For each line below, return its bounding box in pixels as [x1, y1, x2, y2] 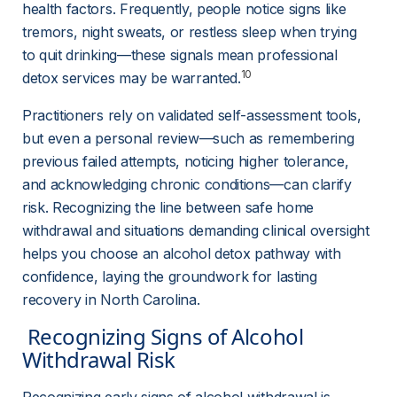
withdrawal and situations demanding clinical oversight [22, 222, 374, 239]
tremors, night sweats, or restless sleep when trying [22, 23, 362, 41]
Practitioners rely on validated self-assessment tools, [22, 106, 366, 124]
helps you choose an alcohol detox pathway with [22, 245, 345, 262]
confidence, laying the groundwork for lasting [22, 268, 322, 285]
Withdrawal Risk [22, 345, 181, 374]
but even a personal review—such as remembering [22, 129, 358, 147]
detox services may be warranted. [22, 69, 241, 87]
